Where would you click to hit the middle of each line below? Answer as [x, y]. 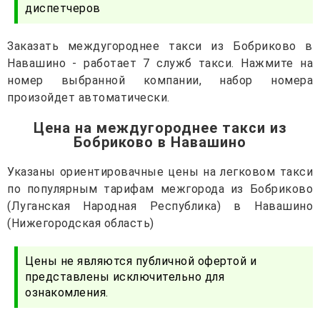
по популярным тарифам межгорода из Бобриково [160, 189]
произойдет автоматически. [89, 97]
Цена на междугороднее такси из [160, 127]
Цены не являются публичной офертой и [141, 261]
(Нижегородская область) [81, 223]
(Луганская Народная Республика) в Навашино [160, 206]
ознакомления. [67, 292]
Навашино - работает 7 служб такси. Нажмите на [160, 63]
